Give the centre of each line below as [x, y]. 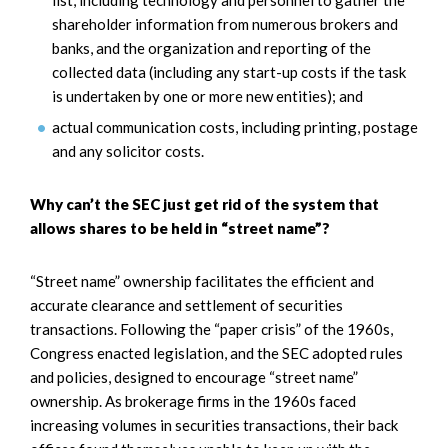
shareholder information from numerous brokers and [225, 23]
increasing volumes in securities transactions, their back [214, 425]
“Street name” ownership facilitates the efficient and [202, 281]
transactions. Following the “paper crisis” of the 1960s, [211, 329]
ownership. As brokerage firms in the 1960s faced [193, 401]
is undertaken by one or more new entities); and [207, 95]
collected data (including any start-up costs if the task [229, 71]
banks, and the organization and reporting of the [211, 47]
